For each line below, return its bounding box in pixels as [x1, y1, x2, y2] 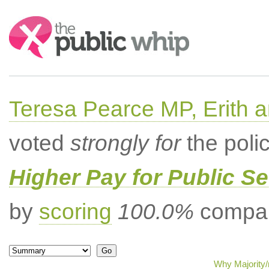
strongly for [70, 131, 181, 156]
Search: [8, 17, 42, 27]
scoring [38, 199, 112, 224]
